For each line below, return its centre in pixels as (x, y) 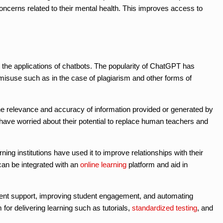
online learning (103, 164)
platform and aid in (157, 164)
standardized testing (165, 208)
